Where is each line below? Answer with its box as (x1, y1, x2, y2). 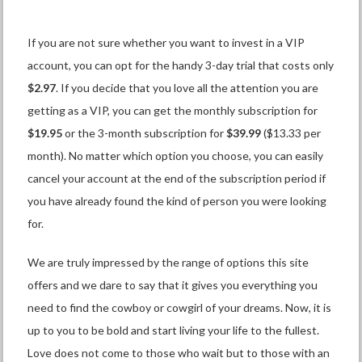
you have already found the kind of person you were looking (27, 194, 327, 208)
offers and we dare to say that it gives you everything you (27, 278, 318, 293)
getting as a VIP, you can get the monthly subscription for (27, 103, 318, 118)
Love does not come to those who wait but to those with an (27, 346, 330, 360)
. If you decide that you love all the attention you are (56, 81, 319, 95)
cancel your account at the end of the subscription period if (27, 171, 326, 186)
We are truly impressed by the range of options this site (27, 255, 309, 270)
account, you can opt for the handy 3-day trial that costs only (27, 58, 335, 73)
